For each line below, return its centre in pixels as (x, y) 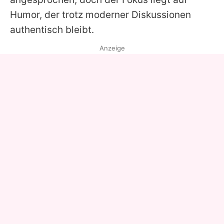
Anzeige (112, 48)
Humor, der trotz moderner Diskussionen (100, 15)
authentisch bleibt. (52, 30)
